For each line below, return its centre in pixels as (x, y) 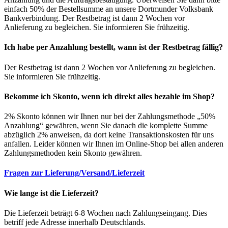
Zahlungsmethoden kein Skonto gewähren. (73, 153)
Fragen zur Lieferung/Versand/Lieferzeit (74, 173)
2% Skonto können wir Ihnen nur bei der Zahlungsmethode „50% (110, 117)
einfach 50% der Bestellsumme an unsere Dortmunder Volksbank (109, 9)
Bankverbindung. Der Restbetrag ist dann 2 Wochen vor (94, 18)
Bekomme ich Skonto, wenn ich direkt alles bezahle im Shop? (109, 96)
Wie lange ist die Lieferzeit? (51, 193)
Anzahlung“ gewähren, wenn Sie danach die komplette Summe (106, 126)
